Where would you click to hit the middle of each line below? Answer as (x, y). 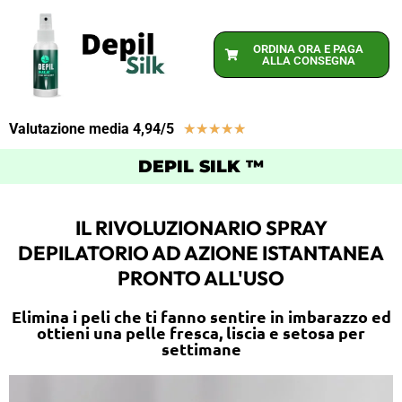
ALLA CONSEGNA (308, 61)
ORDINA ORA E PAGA (308, 49)
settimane (201, 349)
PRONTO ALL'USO (201, 278)
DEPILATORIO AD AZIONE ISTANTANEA (201, 253)
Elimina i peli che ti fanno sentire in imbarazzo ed (201, 316)
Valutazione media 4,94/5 (92, 129)
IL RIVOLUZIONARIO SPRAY (201, 228)
